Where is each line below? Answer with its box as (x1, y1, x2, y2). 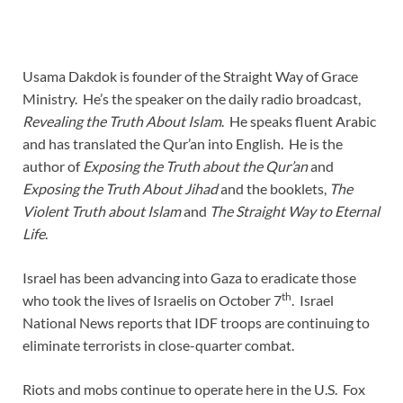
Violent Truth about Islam (22, 202, 181, 220)
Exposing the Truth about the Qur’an (83, 157, 308, 175)
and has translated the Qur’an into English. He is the (22, 135, 343, 153)
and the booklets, (218, 180, 329, 198)
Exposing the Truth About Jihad (22, 180, 218, 198)
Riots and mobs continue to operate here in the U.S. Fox (22, 381, 365, 399)
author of (22, 157, 83, 175)
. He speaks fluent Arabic (221, 112, 376, 130)
